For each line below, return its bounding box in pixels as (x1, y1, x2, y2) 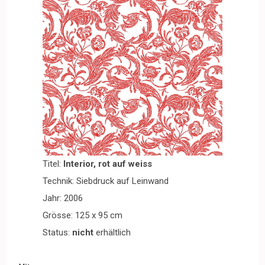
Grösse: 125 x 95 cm (43, 209, 122, 221)
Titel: (43, 158, 63, 169)
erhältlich (93, 227, 131, 238)
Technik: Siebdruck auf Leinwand (43, 175, 169, 186)
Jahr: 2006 (43, 192, 83, 203)
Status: (43, 227, 72, 238)
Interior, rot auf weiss (63, 158, 152, 169)
